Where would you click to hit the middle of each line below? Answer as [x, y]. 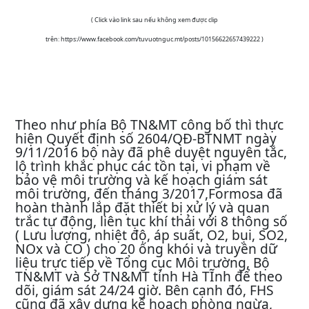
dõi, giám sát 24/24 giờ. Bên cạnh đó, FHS [144, 290]
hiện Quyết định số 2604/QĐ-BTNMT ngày [146, 138]
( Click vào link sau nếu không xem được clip [154, 20]
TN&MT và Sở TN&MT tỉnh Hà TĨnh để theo [149, 276]
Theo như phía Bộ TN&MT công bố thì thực [149, 124]
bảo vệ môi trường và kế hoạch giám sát [141, 180]
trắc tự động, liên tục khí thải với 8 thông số [151, 221]
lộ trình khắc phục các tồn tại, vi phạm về [143, 166]
